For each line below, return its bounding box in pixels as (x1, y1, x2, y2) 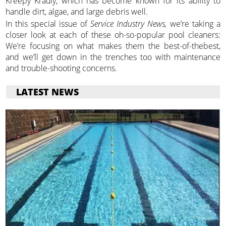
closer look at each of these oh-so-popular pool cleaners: (6, 29, 220, 40)
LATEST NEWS (16, 85, 79, 98)
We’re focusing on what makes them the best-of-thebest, (6, 40, 220, 51)
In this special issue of (6, 18, 90, 29)
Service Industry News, (90, 18, 167, 29)
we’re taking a (166, 18, 220, 29)
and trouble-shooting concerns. (6, 62, 118, 74)
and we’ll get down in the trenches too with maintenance (6, 51, 220, 63)
